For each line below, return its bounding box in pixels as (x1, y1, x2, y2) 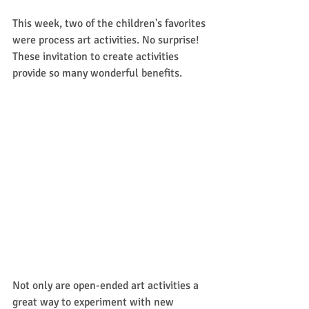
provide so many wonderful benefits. (12, 66, 185, 80)
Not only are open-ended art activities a (12, 278, 201, 292)
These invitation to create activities (12, 49, 181, 63)
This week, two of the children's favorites (12, 16, 208, 30)
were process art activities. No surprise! (12, 32, 202, 47)
